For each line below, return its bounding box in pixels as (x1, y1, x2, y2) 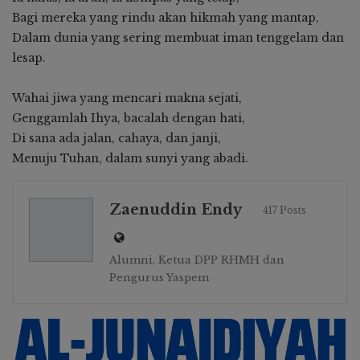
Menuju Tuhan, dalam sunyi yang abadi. (12, 150, 248, 166)
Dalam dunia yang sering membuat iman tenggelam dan (12, 30, 344, 45)
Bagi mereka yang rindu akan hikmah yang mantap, (12, 10, 319, 25)
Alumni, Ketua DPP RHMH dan (109, 252, 284, 267)
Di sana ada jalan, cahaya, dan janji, (12, 130, 221, 145)
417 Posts (263, 204, 306, 217)
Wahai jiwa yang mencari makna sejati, (12, 90, 242, 105)
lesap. (12, 50, 46, 65)
